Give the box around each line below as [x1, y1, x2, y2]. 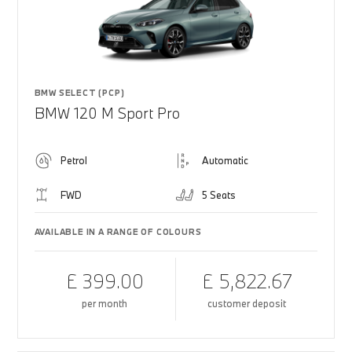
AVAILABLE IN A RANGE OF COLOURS [34, 226, 202, 237]
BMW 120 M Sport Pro [34, 104, 180, 123]
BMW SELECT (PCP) [34, 87, 125, 98]
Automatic [202, 154, 248, 167]
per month [82, 297, 128, 310]
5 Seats [202, 189, 236, 201]
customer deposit [207, 297, 287, 310]
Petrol [60, 154, 87, 167]
